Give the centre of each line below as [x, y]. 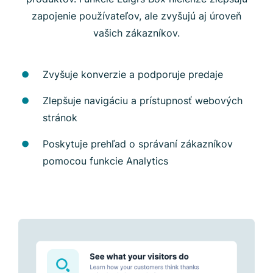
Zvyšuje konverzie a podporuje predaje [133, 74]
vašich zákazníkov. [136, 33]
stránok [60, 117]
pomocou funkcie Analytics [105, 161]
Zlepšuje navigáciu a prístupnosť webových [143, 100]
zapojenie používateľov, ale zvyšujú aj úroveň [136, 16]
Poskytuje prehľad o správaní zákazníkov [138, 144]
